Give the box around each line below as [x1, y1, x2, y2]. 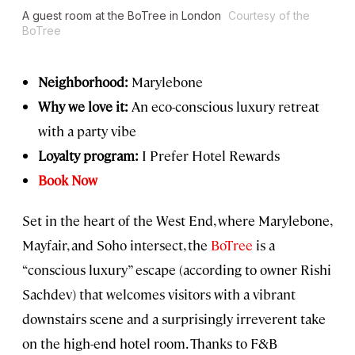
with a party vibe [38, 122, 136, 140]
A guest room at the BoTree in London [22, 9, 224, 23]
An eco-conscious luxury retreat [132, 97, 319, 116]
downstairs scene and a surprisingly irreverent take [22, 310, 326, 328]
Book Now [38, 171, 97, 189]
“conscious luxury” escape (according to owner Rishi [22, 261, 331, 279]
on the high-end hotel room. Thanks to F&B [22, 334, 277, 353]
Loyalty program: [38, 147, 139, 165]
